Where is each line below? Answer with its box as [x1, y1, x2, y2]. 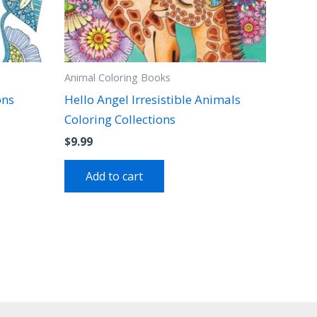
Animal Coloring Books [64, 71, 171, 85]
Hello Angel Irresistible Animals [64, 91, 241, 108]
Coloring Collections [64, 110, 175, 127]
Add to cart [86, 168, 143, 184]
